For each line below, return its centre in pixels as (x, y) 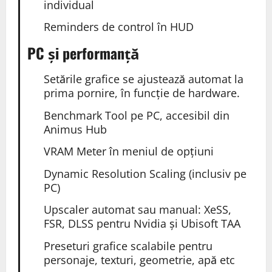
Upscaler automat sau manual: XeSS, (137, 210)
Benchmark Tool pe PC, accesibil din (136, 115)
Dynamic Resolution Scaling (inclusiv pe (145, 173)
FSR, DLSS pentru (88, 224)
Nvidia (150, 224)
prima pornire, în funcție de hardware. (141, 93)
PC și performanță (83, 53)
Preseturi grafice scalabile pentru (128, 246)
